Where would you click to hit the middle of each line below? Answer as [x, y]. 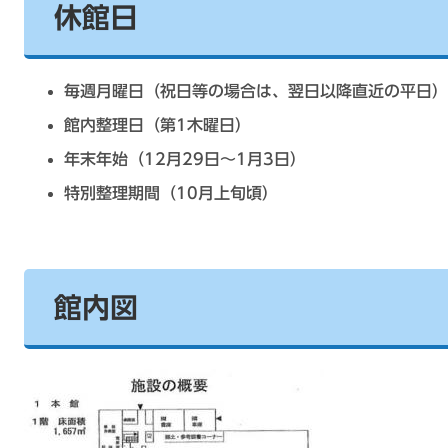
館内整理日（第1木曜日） [157, 124]
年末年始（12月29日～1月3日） [185, 158]
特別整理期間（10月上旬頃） [171, 192]
